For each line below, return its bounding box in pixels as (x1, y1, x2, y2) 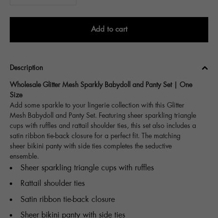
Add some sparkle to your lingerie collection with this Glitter (10, 102, 184, 109)
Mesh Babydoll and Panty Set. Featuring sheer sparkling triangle (10, 112, 196, 120)
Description (10, 64, 43, 72)
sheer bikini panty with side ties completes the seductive (10, 143, 172, 150)
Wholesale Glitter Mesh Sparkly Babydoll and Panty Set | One (10, 81, 192, 89)
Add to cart (91, 25, 127, 34)
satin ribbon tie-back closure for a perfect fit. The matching (10, 132, 181, 140)
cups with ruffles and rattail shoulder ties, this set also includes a (10, 122, 196, 130)
